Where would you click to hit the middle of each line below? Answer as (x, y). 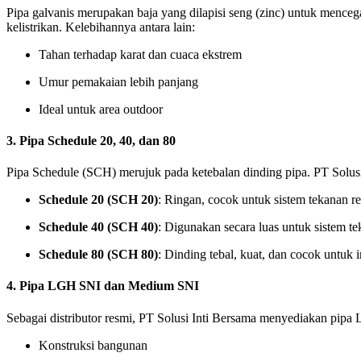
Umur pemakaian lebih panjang (118, 81)
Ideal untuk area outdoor (101, 109)
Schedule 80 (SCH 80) (98, 255)
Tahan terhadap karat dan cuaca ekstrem (140, 54)
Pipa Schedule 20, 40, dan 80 (98, 140)
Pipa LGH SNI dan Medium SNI (109, 286)
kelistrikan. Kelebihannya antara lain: (101, 27)
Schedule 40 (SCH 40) (98, 227)
